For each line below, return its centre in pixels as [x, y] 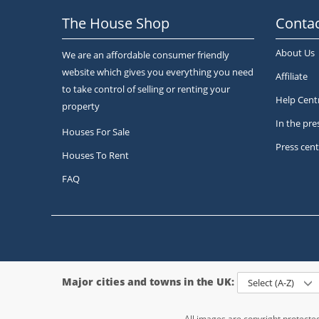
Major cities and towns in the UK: [148, 281]
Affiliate [292, 76]
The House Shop [116, 23]
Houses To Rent [95, 155]
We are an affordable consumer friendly [146, 55]
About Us [295, 53]
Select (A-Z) [272, 283]
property [81, 106]
